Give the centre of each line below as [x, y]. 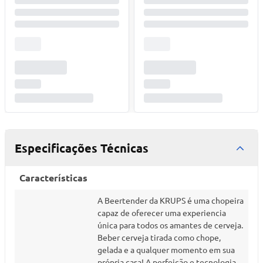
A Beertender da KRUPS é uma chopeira [171, 200]
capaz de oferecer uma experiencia [162, 213]
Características [53, 178]
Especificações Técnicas [82, 148]
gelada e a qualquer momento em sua [166, 249]
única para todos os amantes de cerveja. [170, 225]
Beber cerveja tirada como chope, [159, 237]
